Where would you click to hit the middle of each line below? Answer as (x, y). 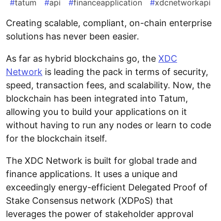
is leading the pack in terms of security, (125, 72)
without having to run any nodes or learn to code (109, 125)
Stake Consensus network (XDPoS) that (90, 201)
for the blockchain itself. (56, 139)
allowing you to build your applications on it (96, 112)
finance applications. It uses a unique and (92, 174)
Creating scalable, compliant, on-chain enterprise (109, 23)
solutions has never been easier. (73, 37)
